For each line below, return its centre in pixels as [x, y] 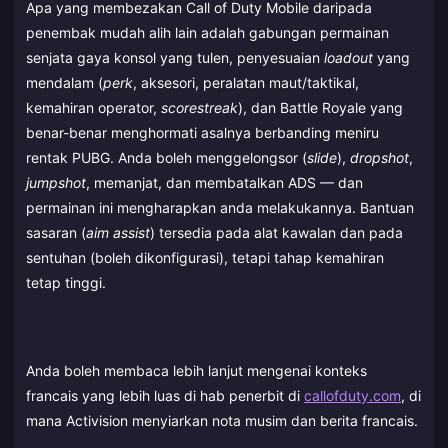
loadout [348, 57]
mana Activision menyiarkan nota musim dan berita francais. [222, 421]
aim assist [118, 232]
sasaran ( [56, 232]
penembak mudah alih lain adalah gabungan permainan [207, 32]
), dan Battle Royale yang [320, 107]
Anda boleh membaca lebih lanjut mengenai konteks [196, 371]
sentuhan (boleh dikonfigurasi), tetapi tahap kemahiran [205, 257]
